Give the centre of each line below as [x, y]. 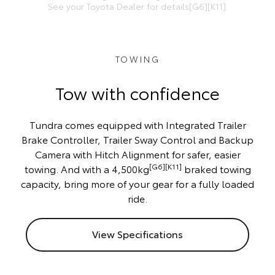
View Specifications [137, 234]
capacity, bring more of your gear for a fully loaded [137, 184]
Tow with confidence [137, 92]
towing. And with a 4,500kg [87, 169]
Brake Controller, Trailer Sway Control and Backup [137, 139]
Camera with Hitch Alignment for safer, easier [137, 154]
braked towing [216, 169]
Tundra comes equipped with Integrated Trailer [137, 125]
